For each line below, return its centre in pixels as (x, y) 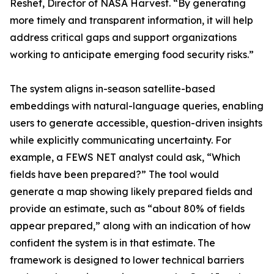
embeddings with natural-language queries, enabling (137, 106)
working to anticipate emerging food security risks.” (132, 55)
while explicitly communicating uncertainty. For (120, 140)
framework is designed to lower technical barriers (127, 260)
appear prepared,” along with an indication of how (130, 226)
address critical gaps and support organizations (123, 38)
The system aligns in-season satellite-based (113, 89)
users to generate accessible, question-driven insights (136, 123)
